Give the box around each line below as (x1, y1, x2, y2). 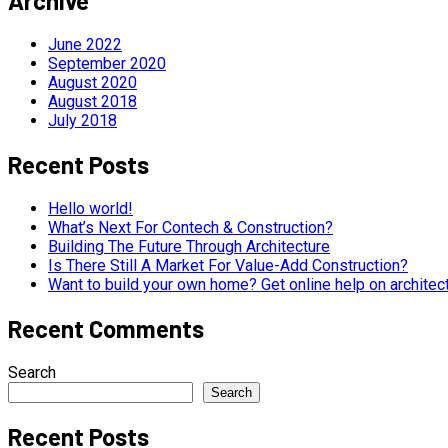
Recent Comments (8, 313, 204, 343)
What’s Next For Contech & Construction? (48, 217, 333, 237)
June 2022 (48, 34, 122, 54)
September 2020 (48, 53, 166, 73)
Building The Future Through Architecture (48, 236, 330, 256)
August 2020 (48, 72, 137, 92)
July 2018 (48, 110, 117, 130)
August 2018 (48, 91, 137, 111)
